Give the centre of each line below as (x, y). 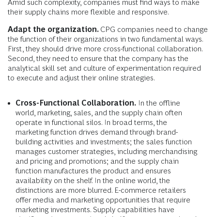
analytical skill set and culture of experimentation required (104, 68)
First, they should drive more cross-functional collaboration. (105, 48)
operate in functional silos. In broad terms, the (91, 122)
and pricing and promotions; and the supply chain (97, 161)
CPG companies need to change (154, 29)
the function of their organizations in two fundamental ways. (105, 39)
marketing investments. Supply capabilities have (95, 209)
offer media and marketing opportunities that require (103, 200)
